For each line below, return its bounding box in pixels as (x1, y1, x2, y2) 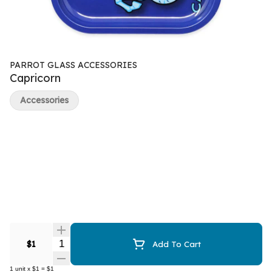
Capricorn (10, 71, 61, 85)
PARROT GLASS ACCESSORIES (10, 59, 137, 70)
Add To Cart (152, 239, 201, 249)
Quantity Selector (52, 237, 135, 249)
